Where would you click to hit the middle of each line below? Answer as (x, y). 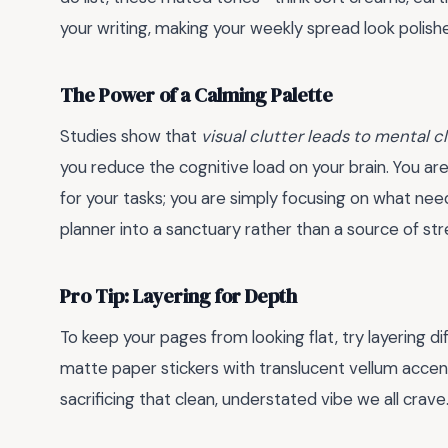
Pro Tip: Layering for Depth (178, 296)
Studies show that (130, 136)
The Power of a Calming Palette (196, 95)
